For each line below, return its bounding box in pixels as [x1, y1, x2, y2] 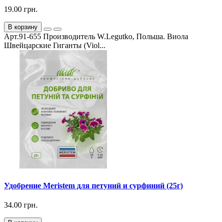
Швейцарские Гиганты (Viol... [4, 41, 106, 50]
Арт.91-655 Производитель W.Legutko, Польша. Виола [4, 32, 188, 41]
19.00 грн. [4, 4, 38, 13]
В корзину [8, 23, 38, 31]
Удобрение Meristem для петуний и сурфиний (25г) [4, 181, 183, 190]
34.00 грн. [4, 201, 38, 210]
